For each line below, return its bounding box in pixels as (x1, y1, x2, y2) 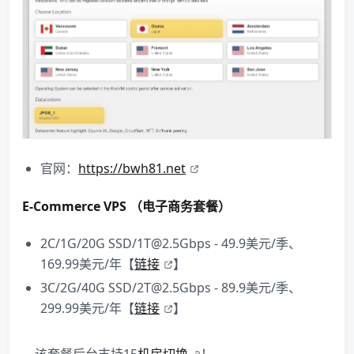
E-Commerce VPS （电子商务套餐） (22, 197, 231, 215)
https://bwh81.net (78, 160, 186, 178)
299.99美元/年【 (40, 299, 135, 317)
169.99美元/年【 (40, 254, 135, 273)
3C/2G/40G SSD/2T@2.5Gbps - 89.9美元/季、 (40, 278, 302, 296)
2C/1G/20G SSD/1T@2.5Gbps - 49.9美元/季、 (40, 234, 302, 252)
